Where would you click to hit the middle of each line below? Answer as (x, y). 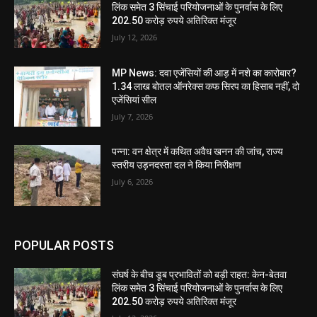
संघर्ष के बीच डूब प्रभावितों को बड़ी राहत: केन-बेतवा (200, 275)
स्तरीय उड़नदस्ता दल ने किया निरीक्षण (177, 165)
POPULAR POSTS (64, 246)
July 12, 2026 (135, 37)
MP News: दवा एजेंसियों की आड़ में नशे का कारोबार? (204, 73)
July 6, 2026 (133, 182)
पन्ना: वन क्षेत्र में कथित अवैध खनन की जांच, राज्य (198, 152)
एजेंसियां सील (134, 99)
